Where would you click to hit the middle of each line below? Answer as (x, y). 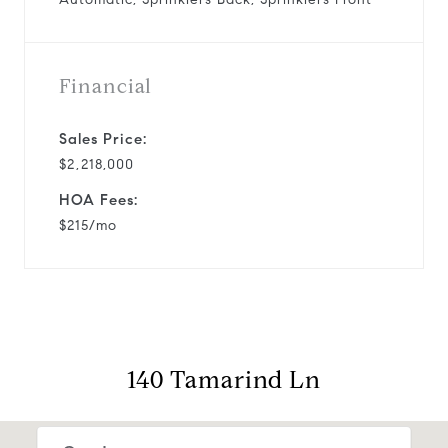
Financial (105, 86)
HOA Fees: (98, 199)
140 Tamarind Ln (224, 379)
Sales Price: (103, 138)
